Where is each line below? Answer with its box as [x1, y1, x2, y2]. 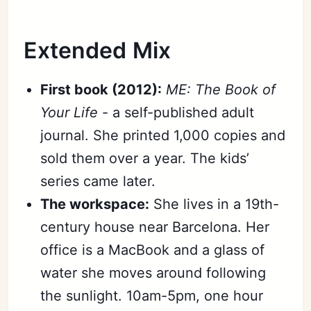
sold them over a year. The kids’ [40, 149, 250, 167]
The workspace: [40, 195, 150, 212]
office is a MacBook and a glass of [40, 241, 265, 258]
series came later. [40, 172, 156, 190]
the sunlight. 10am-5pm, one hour [40, 287, 264, 304]
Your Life [40, 103, 99, 121]
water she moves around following [40, 264, 267, 281]
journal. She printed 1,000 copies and [40, 126, 286, 144]
